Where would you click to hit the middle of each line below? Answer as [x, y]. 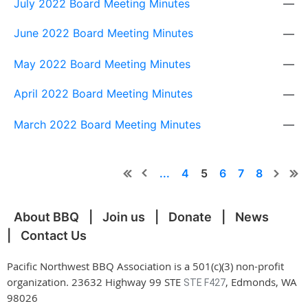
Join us [124, 217]
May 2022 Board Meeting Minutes [102, 64]
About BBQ [46, 217]
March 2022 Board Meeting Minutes [107, 125]
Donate [190, 217]
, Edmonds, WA [261, 282]
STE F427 [205, 283]
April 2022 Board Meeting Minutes [103, 94]
